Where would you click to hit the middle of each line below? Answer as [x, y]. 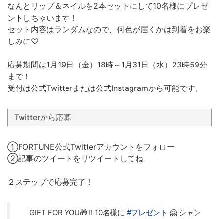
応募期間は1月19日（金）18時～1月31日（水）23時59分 [107, 65]
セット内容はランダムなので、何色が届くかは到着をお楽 [109, 30]
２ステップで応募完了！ [50, 182]
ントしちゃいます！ [43, 18]
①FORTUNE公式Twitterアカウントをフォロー [91, 147]
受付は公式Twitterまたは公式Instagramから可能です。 [105, 88]
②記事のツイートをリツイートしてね [75, 159]
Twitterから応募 [43, 117]
